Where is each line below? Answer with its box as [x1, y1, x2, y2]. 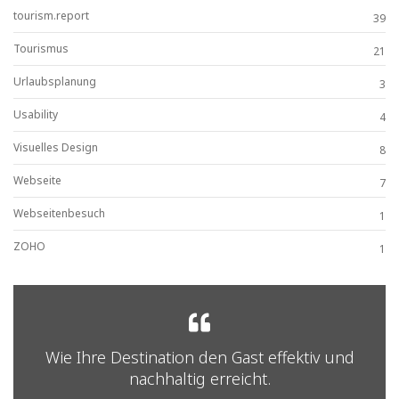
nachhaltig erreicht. [128, 367, 271, 389]
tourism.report [13, 7, 89, 23]
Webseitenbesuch [13, 205, 105, 221]
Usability [13, 106, 58, 122]
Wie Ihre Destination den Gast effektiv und [45, 346, 354, 368]
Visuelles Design [13, 139, 98, 155]
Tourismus [13, 40, 69, 56]
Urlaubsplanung [13, 73, 96, 89]
